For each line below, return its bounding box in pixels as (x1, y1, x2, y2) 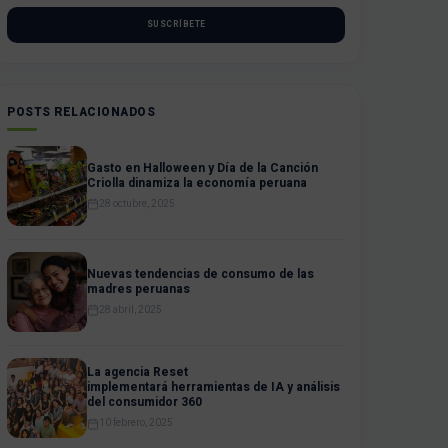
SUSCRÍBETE (146, 18, 206, 31)
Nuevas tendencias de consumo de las (87, 264, 314, 283)
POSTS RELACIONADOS (7, 103, 155, 121)
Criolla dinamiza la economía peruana (87, 173, 307, 192)
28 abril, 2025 (99, 302, 162, 317)
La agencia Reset (87, 363, 188, 381)
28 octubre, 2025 (99, 196, 175, 211)
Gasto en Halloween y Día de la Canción (87, 158, 318, 177)
